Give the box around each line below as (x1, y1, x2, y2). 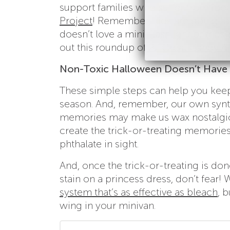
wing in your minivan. (60, 199, 156, 212)
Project (60, 14, 92, 27)
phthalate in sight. (60, 137, 139, 150)
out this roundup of (60, 41, 146, 53)
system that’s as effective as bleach (60, 185, 218, 198)
